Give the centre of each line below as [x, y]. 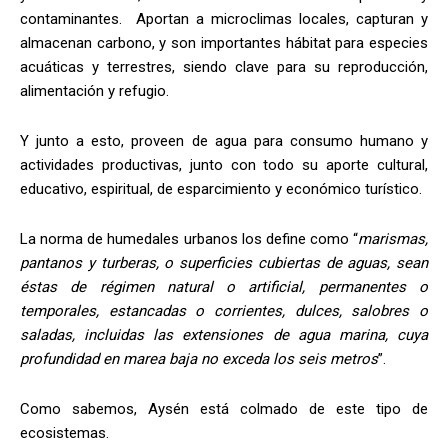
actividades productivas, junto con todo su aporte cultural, [224, 165]
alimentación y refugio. [94, 91]
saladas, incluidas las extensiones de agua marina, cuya [224, 335]
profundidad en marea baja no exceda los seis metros [199, 359]
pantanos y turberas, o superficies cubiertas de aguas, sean [224, 263]
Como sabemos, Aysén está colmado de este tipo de [224, 409]
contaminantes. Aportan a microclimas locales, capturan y [224, 19]
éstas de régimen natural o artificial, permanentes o [224, 287]
